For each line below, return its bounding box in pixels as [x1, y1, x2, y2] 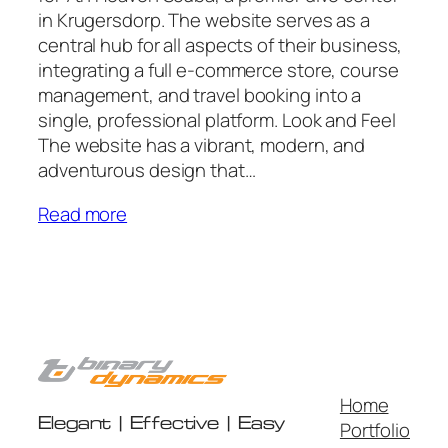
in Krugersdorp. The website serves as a [38, 6, 371, 33]
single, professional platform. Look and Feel [38, 106, 396, 133]
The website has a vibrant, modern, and [38, 131, 366, 158]
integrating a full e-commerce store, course [38, 56, 399, 83]
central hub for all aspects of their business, [38, 31, 403, 58]
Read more [38, 200, 128, 227]
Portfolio [339, 417, 410, 444]
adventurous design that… [38, 156, 256, 183]
